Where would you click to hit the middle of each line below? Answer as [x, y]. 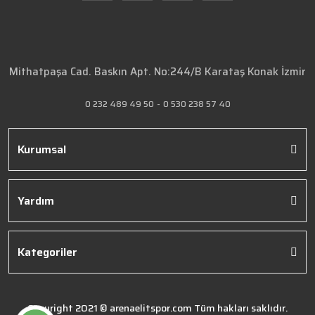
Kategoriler [47, 252]
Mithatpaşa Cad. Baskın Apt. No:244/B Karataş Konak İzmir [157, 72]
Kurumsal [42, 149]
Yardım [36, 201]
